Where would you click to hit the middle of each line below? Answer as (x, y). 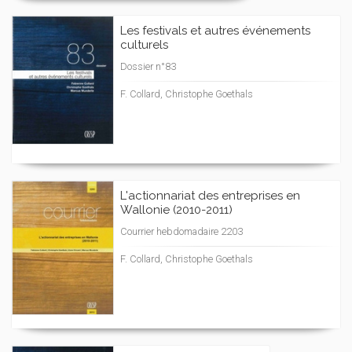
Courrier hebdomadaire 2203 (181, 231)
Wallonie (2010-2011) (176, 210)
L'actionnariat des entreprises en (210, 196)
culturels (144, 45)
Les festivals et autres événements (215, 31)
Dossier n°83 (148, 66)
